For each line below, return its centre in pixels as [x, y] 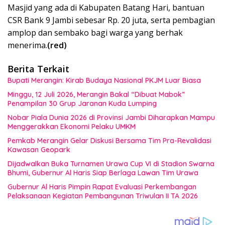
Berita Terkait [38, 69]
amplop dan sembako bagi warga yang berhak [95, 32]
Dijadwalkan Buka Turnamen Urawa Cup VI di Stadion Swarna [111, 163]
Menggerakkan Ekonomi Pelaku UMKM [72, 126]
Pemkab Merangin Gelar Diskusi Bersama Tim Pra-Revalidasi [109, 140]
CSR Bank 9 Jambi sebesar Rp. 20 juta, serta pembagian [111, 20]
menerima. [27, 45]
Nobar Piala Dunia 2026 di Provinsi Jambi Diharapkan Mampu [111, 117]
